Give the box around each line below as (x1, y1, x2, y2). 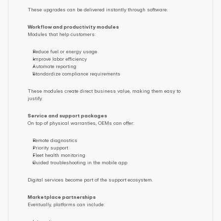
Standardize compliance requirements (33, 71, 120, 76)
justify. (28, 95, 42, 101)
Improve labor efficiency (33, 56, 87, 62)
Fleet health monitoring (33, 152, 85, 158)
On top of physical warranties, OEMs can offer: (28, 120, 134, 126)
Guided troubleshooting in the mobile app (33, 159, 127, 165)
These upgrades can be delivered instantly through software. (28, 6, 168, 12)
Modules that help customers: (28, 31, 96, 37)
